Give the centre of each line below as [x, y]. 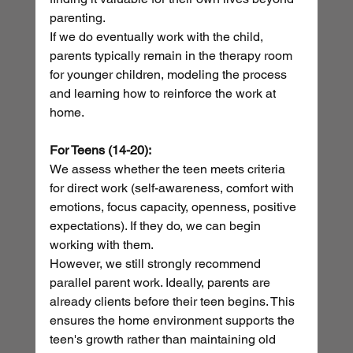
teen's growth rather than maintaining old [164, 340]
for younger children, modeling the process [169, 75]
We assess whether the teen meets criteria [169, 169]
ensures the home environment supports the [173, 321]
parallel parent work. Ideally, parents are [161, 283]
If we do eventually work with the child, [158, 37]
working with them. [101, 245]
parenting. [77, 18]
